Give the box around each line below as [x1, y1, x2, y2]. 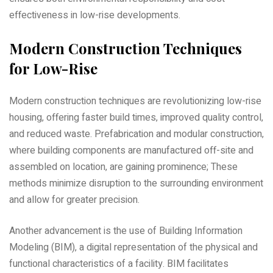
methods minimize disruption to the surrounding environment [9, 175, 263, 191]
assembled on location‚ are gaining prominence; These [9, 159, 238, 174]
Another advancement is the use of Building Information [9, 223, 243, 238]
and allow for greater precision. [9, 192, 140, 207]
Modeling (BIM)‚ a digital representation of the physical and [9, 239, 258, 255]
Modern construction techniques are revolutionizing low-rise [9, 93, 261, 108]
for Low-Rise [9, 58, 97, 78]
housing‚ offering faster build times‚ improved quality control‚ [9, 110, 263, 125]
